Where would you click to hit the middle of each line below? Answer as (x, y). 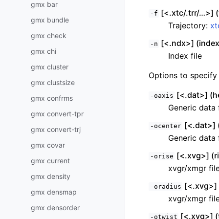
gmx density (51, 176)
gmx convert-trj (56, 129)
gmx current (50, 160)
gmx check (49, 35)
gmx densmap (54, 192)
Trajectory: (189, 25)
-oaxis (162, 96)
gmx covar (48, 145)
